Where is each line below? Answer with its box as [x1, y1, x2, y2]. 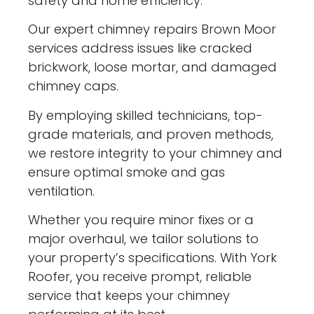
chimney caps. [28, 77, 119, 95]
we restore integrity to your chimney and [28, 144, 283, 162]
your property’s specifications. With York [28, 249, 278, 267]
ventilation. [28, 182, 95, 200]
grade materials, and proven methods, [28, 125, 274, 143]
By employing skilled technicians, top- [28, 106, 264, 124]
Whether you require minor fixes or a [28, 211, 254, 229]
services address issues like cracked [28, 39, 253, 57]
